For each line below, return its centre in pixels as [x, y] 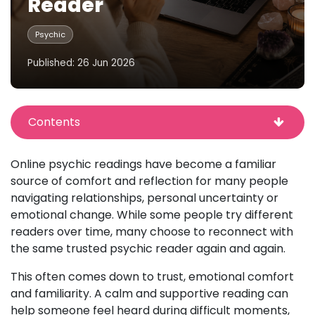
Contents [54, 122]
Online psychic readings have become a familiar [143, 164]
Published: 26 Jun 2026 [81, 63]
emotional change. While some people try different [152, 215]
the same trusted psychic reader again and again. [148, 249]
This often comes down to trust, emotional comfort [152, 277]
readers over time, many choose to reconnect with [152, 232]
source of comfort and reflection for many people [149, 181]
